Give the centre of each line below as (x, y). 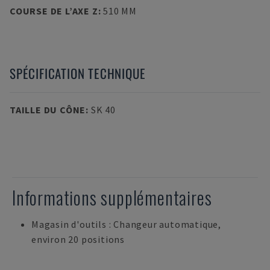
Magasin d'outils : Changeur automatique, (126, 224)
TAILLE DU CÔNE (48, 110)
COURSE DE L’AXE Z (54, 11)
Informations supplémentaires (112, 197)
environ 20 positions (78, 239)
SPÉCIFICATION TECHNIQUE (78, 73)
